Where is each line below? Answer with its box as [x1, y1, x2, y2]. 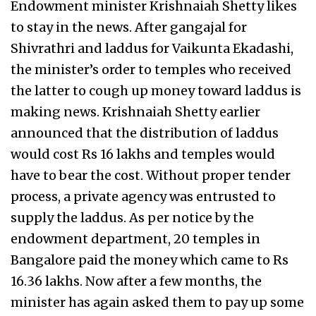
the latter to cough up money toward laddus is [11, 83, 301, 99]
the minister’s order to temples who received [11, 61, 291, 78]
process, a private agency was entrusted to [11, 188, 276, 205]
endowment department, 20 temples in [11, 231, 260, 247]
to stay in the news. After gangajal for [11, 19, 247, 35]
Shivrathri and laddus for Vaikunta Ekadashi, [11, 40, 293, 56]
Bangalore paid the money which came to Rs [11, 252, 288, 268]
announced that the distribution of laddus [11, 125, 279, 141]
